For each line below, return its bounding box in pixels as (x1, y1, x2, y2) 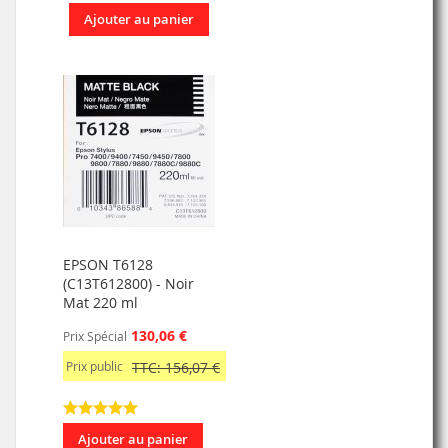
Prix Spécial (63, 327, 127, 344)
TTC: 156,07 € (132, 357, 220, 377)
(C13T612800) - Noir (63, 273, 194, 293)
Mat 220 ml (63, 292, 138, 312)
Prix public (66, 357, 123, 374)
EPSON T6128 (63, 254, 153, 274)
